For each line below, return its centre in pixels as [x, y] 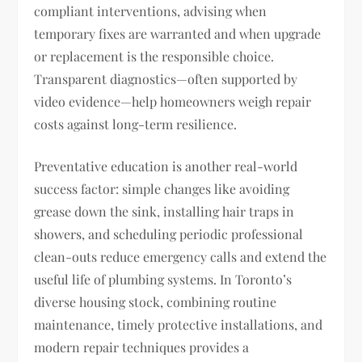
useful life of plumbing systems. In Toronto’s [163, 279]
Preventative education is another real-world [166, 166]
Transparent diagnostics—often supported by [166, 79]
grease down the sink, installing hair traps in [164, 211]
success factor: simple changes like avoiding [162, 189]
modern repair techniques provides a [142, 347]
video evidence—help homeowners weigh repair [173, 101]
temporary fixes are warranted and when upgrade [178, 34]
